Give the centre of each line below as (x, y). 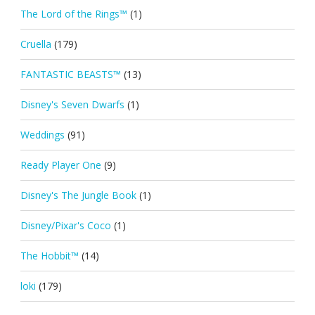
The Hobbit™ (49, 255)
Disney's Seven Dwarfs (72, 104)
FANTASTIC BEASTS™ (70, 74)
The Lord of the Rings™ (73, 13)
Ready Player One (60, 165)
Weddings (42, 134)
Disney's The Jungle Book (78, 195)
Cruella (36, 44)
